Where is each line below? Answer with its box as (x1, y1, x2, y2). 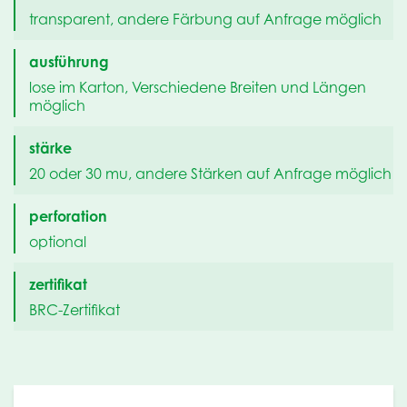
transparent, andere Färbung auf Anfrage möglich (29, 9, 382, 28)
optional (29, 232, 86, 251)
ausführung (29, 53, 109, 72)
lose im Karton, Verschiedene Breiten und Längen (29, 77, 366, 96)
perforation (29, 207, 107, 226)
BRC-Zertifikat (29, 300, 120, 319)
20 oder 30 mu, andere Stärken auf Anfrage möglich (29, 164, 392, 183)
